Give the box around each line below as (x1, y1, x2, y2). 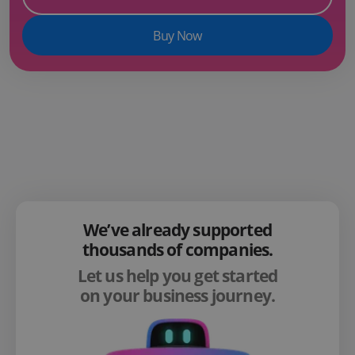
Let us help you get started (77, 265, 278, 288)
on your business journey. (79, 284, 275, 307)
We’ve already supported (83, 219, 272, 242)
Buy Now (153, 27, 202, 45)
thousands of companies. (82, 239, 273, 261)
